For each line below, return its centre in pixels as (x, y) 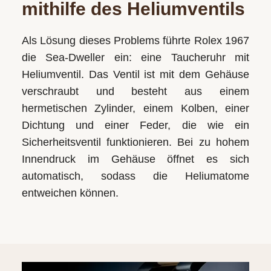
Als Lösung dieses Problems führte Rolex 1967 (135, 40)
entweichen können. (70, 193)
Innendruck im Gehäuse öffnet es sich (135, 159)
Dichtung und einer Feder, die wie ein (135, 125)
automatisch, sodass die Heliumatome (135, 176)
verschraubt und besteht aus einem (135, 91)
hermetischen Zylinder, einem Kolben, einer (135, 108)
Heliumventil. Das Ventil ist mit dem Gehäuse (135, 74)
